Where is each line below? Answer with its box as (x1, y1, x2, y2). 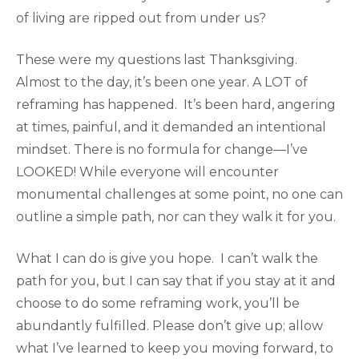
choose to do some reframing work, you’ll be (16, 295, 300, 311)
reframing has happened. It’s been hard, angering (16, 96, 336, 112)
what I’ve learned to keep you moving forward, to (16, 340, 333, 356)
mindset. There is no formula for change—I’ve (16, 141, 308, 157)
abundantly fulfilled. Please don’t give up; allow (16, 317, 323, 333)
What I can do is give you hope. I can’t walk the (16, 250, 318, 266)
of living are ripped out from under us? (16, 10, 266, 26)
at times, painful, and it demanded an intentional (16, 119, 326, 135)
